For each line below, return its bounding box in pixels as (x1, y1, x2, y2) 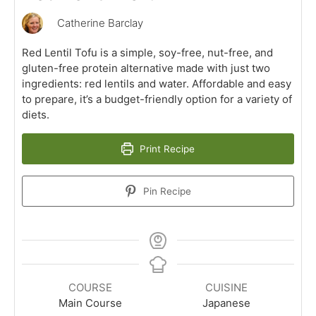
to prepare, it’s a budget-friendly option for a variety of (22, 92, 292, 106)
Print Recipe (137, 142, 195, 154)
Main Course (58, 296, 122, 310)
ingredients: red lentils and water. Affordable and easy (22, 76, 291, 90)
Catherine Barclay (57, 16, 143, 30)
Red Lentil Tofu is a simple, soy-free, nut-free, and (22, 45, 273, 59)
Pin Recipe (140, 185, 192, 197)
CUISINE (205, 280, 248, 294)
